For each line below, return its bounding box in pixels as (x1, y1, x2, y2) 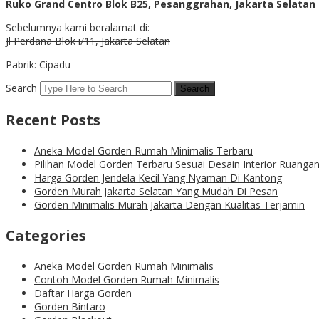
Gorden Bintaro (34, 300, 105, 314)
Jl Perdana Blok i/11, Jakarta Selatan (6, 34, 170, 48)
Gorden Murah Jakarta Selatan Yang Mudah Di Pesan (34, 184, 278, 199)
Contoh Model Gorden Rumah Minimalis (34, 273, 219, 287)
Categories (6, 226, 86, 246)
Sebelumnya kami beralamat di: (6, 21, 150, 35)
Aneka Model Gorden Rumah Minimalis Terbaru (34, 144, 253, 158)
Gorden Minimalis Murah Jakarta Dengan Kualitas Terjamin (34, 198, 305, 212)
